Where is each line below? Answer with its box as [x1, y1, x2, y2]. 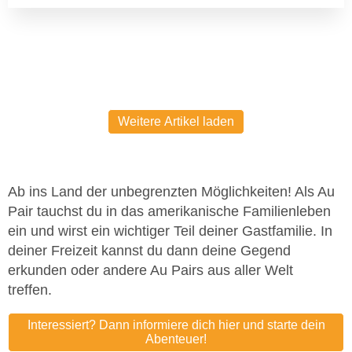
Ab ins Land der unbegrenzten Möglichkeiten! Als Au [8, 184, 335, 200]
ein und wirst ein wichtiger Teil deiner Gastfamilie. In [8, 223, 332, 240]
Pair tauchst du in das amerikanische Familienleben [8, 203, 331, 220]
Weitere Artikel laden [118, 115, 234, 129]
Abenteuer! [145, 332, 207, 346]
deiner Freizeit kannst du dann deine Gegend [8, 243, 291, 259]
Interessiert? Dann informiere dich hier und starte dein [27, 318, 325, 332]
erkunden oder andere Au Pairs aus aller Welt [8, 262, 293, 279]
